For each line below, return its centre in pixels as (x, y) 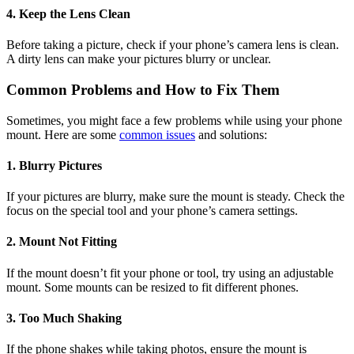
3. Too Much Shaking (64, 318)
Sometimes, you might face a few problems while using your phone (174, 120)
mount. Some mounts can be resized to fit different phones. (153, 287)
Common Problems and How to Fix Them (143, 89)
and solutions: (231, 134)
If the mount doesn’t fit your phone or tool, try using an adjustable (170, 273)
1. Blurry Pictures (54, 165)
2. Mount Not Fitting (62, 242)
